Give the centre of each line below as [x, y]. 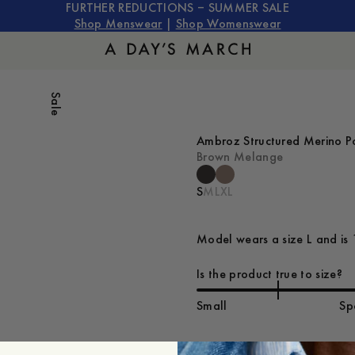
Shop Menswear [118, 24]
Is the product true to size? [269, 274]
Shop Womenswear [228, 24]
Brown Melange [240, 157]
